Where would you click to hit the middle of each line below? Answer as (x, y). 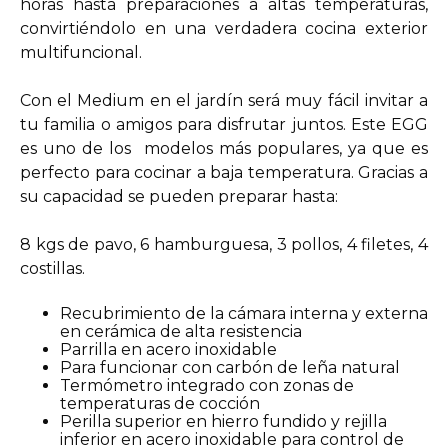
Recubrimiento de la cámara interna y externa (244, 313)
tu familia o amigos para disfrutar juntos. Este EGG (224, 124)
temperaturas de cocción (160, 403)
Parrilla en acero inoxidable (168, 349)
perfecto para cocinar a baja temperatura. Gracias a (224, 172)
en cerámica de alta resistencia (181, 331)
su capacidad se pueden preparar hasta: (179, 196)
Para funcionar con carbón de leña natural (230, 367)
